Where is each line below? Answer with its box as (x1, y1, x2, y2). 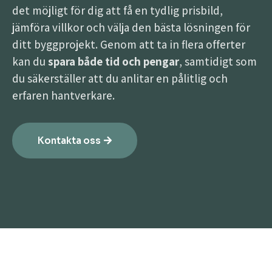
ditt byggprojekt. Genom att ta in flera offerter (12, 37, 245, 52)
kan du (12, 54, 48, 69)
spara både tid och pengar (48, 54, 179, 69)
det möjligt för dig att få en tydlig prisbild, (12, 3, 223, 18)
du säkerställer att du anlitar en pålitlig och (12, 71, 228, 86)
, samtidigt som (179, 54, 257, 69)
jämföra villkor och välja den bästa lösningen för (12, 20, 250, 35)
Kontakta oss (38, 135, 101, 146)
